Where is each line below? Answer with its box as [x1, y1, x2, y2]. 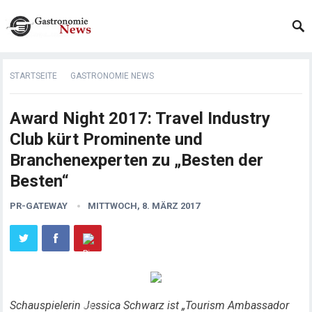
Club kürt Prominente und [10, 130, 203, 149]
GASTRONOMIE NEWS [70, 71, 155, 81]
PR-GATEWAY [10, 201, 68, 211]
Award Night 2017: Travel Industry [10, 109, 271, 128]
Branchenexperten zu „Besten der [10, 150, 264, 170]
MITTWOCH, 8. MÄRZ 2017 [88, 201, 201, 211]
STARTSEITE [10, 71, 58, 81]
